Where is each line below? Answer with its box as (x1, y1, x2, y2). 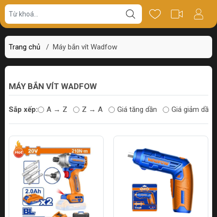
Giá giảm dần (171, 105, 213, 114)
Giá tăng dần (117, 105, 157, 114)
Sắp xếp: (9, 105, 38, 114)
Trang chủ (9, 43, 40, 51)
